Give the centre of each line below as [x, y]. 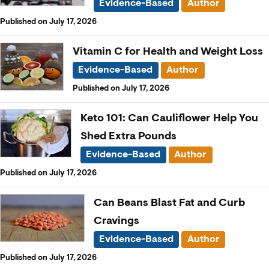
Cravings [116, 221]
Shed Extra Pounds [128, 136]
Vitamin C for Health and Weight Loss [168, 51]
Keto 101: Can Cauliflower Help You [169, 118]
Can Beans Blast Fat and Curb [169, 203]
